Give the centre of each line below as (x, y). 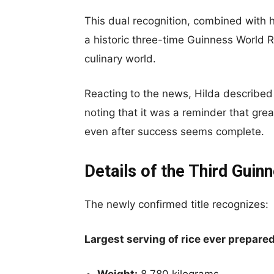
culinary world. (120, 58)
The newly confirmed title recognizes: (176, 204)
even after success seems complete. (174, 131)
